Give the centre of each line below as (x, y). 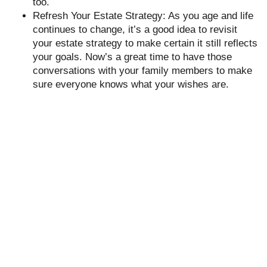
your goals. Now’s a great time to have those (132, 57)
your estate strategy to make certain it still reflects (145, 43)
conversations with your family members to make (142, 71)
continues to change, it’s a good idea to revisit (135, 30)
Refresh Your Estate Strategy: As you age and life (143, 16)
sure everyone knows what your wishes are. (131, 84)
